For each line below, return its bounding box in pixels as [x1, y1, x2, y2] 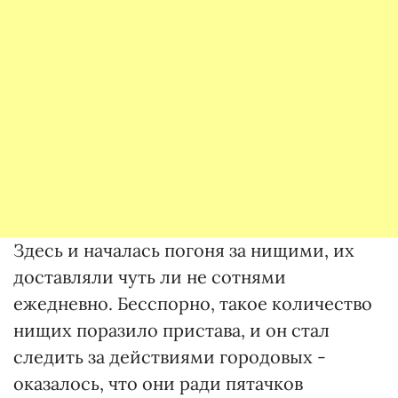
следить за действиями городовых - [13, 346, 326, 368]
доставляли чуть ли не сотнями [13, 266, 286, 288]
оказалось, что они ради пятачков [13, 372, 303, 394]
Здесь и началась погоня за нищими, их [13, 239, 354, 261]
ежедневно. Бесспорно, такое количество [13, 292, 372, 314]
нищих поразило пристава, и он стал [13, 319, 330, 341]
